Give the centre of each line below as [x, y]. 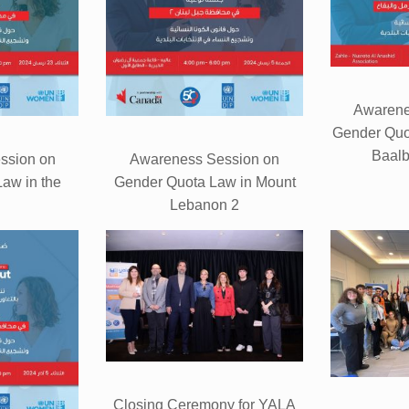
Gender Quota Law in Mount [204, 183]
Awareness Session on [204, 160]
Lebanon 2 [204, 205]
